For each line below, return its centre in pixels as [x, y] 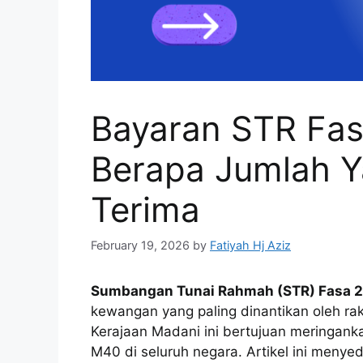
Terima [145, 210]
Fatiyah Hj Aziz [250, 245]
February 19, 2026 [140, 245]
